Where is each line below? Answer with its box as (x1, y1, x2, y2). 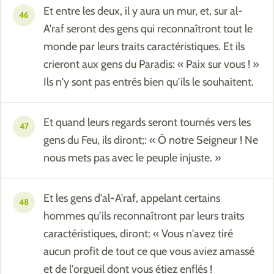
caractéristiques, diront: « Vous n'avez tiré (43, 227, 233, 241)
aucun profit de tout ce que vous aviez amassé (43, 245, 254, 259)
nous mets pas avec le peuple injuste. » (43, 151, 221, 165)
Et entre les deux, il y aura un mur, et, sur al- (43, 4, 243, 18)
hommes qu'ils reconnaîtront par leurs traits (43, 209, 244, 223)
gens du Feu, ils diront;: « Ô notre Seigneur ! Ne (43, 133, 258, 147)
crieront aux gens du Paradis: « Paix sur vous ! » (43, 57, 259, 72)
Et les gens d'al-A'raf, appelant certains (43, 191, 220, 206)
